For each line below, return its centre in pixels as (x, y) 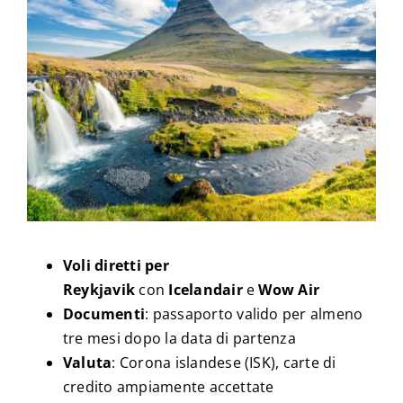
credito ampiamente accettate (168, 386)
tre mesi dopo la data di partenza (179, 338)
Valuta (87, 362)
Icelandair (206, 289)
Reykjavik (99, 289)
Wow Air (289, 289)
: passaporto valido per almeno (254, 313)
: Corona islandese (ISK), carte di (224, 362)
